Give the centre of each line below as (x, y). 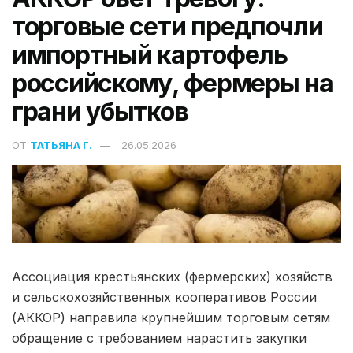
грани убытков (100, 111)
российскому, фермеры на (173, 83)
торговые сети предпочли (167, 26)
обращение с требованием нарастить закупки (159, 338)
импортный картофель (150, 55)
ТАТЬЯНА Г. (61, 145)
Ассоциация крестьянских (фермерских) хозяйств (172, 276)
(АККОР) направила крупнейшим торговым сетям (171, 317)
